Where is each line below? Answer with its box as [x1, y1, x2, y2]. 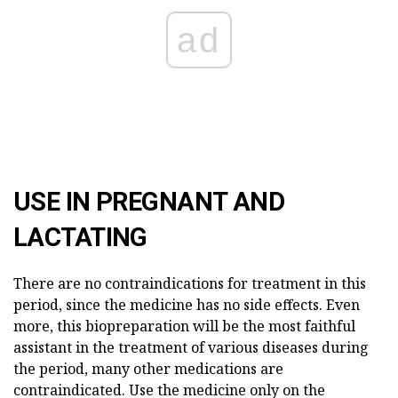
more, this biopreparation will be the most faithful [13, 316, 355, 337]
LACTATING [13, 222, 147, 253]
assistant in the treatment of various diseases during [13, 338, 369, 358]
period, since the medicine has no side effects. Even [13, 295, 360, 315]
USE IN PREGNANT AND [13, 187, 285, 218]
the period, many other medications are [13, 359, 283, 379]
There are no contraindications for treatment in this [13, 274, 366, 294]
